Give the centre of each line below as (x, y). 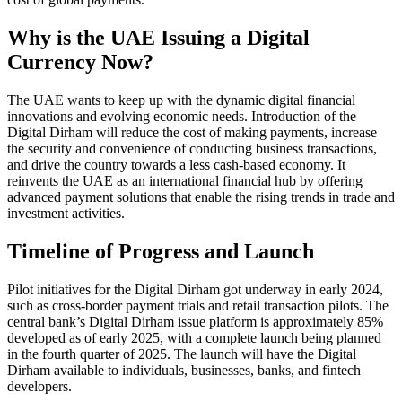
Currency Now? (80, 62)
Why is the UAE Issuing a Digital (158, 38)
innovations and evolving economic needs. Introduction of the (182, 117)
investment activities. (66, 214)
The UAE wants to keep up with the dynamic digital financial (181, 100)
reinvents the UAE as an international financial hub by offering (185, 181)
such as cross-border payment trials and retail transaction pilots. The (198, 306)
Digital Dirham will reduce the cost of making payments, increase (192, 133)
